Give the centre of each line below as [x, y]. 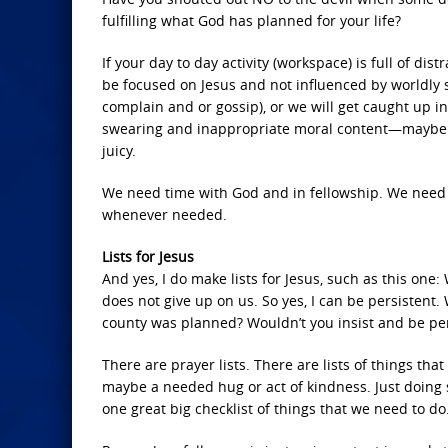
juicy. [119, 150]
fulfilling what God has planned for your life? [251, 20]
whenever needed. [164, 214]
